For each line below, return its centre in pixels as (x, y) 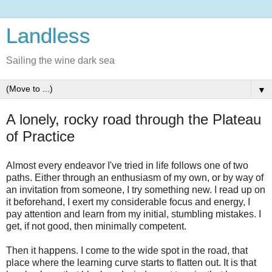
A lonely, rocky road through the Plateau (134, 119)
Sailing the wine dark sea (60, 60)
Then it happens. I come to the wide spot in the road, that (127, 250)
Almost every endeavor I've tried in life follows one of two (127, 165)
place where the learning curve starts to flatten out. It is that (131, 262)
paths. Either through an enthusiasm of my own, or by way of (135, 177)
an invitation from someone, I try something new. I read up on (136, 189)
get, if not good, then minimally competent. (96, 226)
